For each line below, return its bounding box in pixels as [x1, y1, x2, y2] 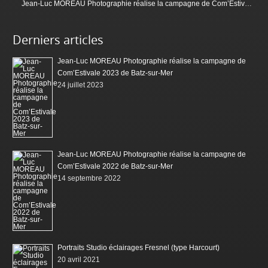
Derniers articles [13, 32, 104, 48]
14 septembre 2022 [57, 174, 121, 183]
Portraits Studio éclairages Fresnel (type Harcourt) [57, 243, 220, 252]
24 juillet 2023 [57, 81, 104, 90]
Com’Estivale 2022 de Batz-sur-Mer [57, 162, 173, 171]
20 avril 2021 [57, 255, 100, 264]
